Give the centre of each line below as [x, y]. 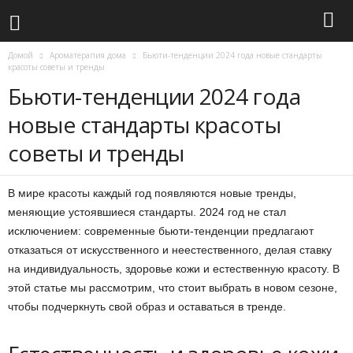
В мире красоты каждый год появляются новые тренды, [152, 193]
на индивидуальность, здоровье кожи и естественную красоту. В [174, 269]
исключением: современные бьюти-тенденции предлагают [161, 231]
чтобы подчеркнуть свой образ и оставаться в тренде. [147, 307]
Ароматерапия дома [88, 55]
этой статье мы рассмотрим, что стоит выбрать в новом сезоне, [173, 288]
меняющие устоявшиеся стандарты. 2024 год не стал [147, 212]
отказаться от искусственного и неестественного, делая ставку [170, 250]
